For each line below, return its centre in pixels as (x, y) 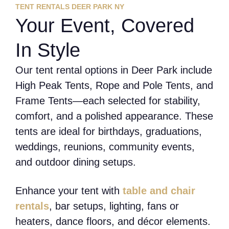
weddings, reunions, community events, (105, 147)
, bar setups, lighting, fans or (114, 206)
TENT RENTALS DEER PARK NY (70, 7)
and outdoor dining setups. (76, 162)
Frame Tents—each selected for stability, (108, 101)
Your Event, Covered (105, 26)
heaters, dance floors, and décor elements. (113, 222)
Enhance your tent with (69, 191)
